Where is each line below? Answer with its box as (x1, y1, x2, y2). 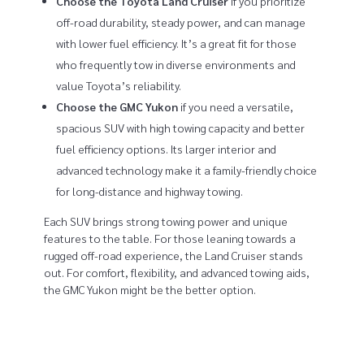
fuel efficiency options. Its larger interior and (56, 141, 277, 157)
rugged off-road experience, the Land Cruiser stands (43, 248, 303, 263)
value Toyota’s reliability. (56, 78, 182, 93)
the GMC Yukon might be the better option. (43, 282, 256, 297)
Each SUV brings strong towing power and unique (43, 214, 288, 229)
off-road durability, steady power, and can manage (56, 15, 306, 30)
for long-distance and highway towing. (56, 184, 244, 199)
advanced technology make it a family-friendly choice (56, 162, 318, 178)
